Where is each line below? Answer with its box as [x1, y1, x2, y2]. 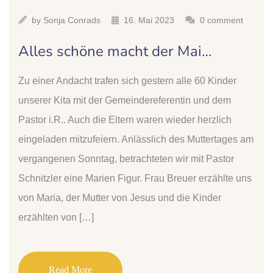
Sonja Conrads [43, 15, 101, 25]
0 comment [200, 15, 243, 25]
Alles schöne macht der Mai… [18, 41, 211, 61]
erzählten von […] [18, 212, 94, 222]
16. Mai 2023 [124, 15, 174, 25]
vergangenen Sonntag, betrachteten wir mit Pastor [18, 154, 234, 164]
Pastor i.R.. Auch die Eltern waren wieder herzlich [18, 115, 232, 125]
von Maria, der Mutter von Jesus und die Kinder [18, 193, 221, 203]
